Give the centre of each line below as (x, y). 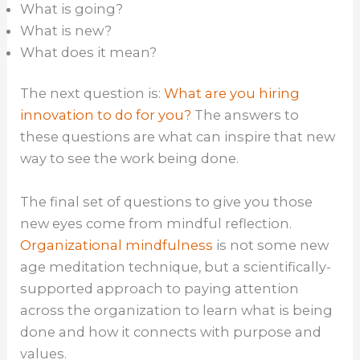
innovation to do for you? (106, 115)
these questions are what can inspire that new (178, 137)
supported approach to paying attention (160, 288)
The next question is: (92, 94)
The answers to (245, 115)
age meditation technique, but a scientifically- (176, 266)
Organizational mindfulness (119, 245)
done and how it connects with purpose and (171, 331)
